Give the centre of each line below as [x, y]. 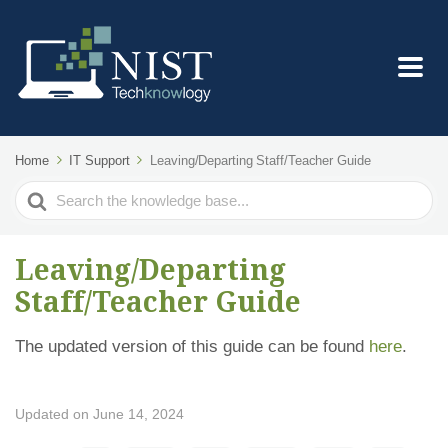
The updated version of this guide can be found [192, 346]
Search [41, 193]
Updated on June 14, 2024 [99, 414]
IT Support [99, 160]
